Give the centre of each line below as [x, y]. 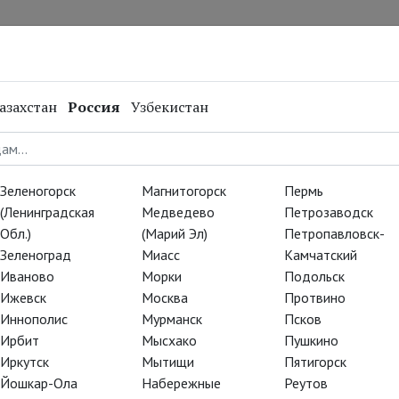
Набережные [182, 383]
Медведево [179, 212]
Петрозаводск [328, 212]
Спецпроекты [147, 40]
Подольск [314, 276]
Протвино [314, 297]
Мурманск [172, 319]
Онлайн [226, 40]
